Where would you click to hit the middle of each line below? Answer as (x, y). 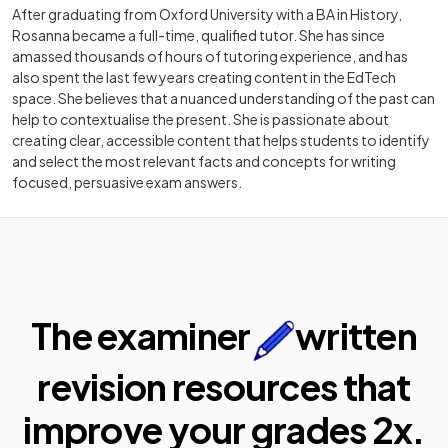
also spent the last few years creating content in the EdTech (204, 76)
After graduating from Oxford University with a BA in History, (207, 13)
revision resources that (224, 387)
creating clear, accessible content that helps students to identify (221, 139)
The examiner (141, 335)
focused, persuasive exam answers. (127, 181)
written (355, 335)
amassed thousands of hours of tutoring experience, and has (210, 55)
